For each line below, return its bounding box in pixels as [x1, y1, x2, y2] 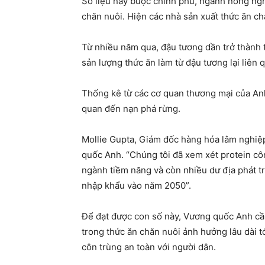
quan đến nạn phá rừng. [82, 103, 180, 115]
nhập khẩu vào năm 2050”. [82, 180, 191, 192]
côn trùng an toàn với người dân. [82, 241, 216, 253]
